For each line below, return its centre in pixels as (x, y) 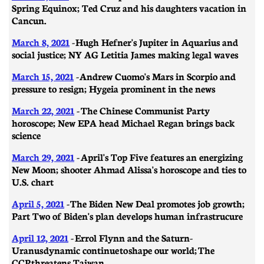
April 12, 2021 (40, 237)
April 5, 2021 (38, 203)
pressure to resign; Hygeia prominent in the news (113, 88)
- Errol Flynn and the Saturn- (131, 237)
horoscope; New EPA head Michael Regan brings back (123, 122)
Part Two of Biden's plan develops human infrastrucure (127, 215)
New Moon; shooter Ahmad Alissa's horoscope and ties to (129, 169)
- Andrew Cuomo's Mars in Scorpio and (155, 76)
